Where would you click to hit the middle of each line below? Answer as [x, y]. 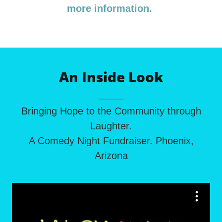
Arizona [111, 156]
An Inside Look [111, 77]
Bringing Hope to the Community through [111, 111]
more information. [111, 9]
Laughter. [111, 126]
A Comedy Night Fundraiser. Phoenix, [111, 141]
